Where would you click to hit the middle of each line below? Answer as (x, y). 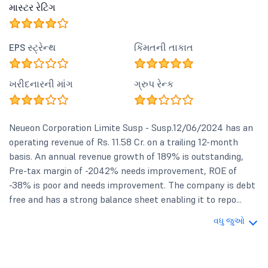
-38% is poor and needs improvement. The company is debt (132, 185)
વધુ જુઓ (229, 221)
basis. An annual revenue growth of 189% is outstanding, (126, 156)
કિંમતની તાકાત (164, 47)
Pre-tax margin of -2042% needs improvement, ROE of (123, 170)
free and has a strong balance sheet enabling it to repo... (125, 199)
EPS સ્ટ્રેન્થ (32, 47)
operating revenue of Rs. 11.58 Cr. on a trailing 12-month (124, 142)
